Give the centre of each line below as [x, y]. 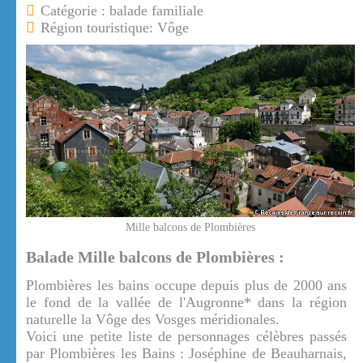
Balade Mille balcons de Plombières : [155, 257]
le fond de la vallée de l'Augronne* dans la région [186, 303]
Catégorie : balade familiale [122, 11]
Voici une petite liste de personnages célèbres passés [186, 337]
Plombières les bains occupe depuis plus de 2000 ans [186, 286]
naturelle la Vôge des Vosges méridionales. [153, 320]
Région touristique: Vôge [115, 28]
